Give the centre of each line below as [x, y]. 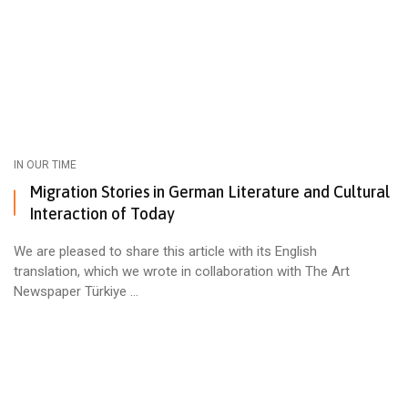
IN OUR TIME [45, 164]
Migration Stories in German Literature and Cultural [209, 191]
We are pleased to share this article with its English [165, 251]
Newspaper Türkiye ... [76, 291]
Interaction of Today [102, 213]
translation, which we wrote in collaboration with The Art [182, 271]
